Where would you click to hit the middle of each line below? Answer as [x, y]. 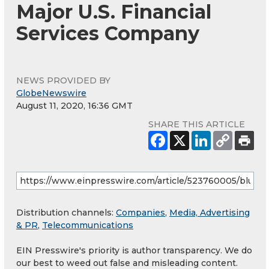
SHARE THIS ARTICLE [197, 124]
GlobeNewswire [51, 93]
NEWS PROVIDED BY [63, 80]
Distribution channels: [66, 212]
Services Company [108, 33]
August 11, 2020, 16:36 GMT [74, 105]
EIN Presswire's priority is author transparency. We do [134, 250]
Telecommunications [88, 225]
